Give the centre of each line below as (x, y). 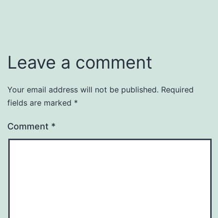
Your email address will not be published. (83, 89)
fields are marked (41, 102)
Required (177, 89)
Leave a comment (80, 62)
